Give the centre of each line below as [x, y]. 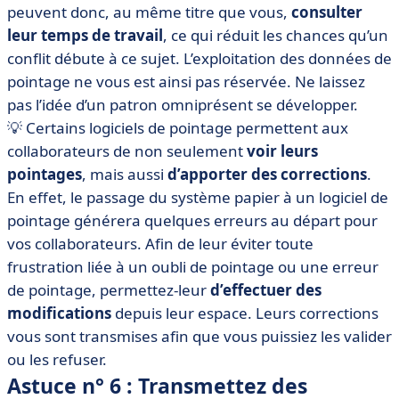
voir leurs [282, 151]
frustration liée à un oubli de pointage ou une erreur [193, 267]
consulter [327, 12]
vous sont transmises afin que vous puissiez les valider [199, 336]
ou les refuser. [57, 359]
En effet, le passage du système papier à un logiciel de [198, 197]
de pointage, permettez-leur [109, 290]
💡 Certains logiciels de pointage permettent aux [178, 128]
